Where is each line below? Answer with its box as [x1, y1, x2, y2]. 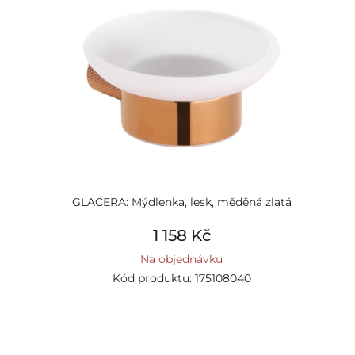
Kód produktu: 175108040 [112, 271, 251, 285]
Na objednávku [140, 252, 223, 266]
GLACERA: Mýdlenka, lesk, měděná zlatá [71, 195, 292, 209]
